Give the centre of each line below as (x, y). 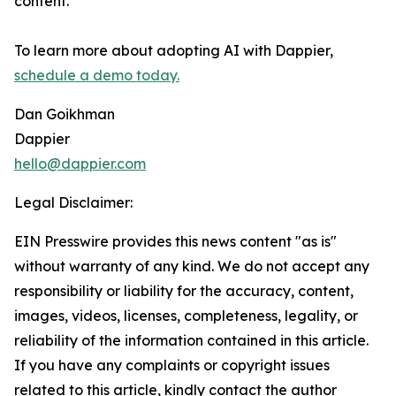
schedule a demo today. (97, 76)
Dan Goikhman (65, 114)
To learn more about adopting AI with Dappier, (174, 51)
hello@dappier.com (80, 164)
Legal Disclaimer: (73, 203)
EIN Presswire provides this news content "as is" (175, 242)
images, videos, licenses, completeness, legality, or (186, 316)
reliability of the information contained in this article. (191, 341)
